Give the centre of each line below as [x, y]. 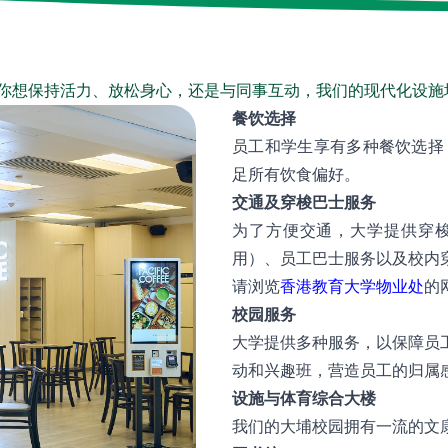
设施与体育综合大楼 [304, 398]
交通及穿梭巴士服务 [304, 202]
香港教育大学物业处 [352, 286]
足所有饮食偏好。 [296, 174]
